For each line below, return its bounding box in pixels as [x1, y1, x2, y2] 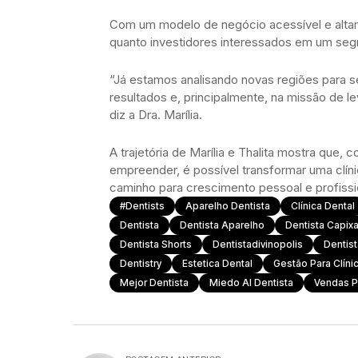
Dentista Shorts [120, 238, 192, 250]
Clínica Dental [291, 200, 355, 212]
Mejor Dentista [120, 276, 189, 288]
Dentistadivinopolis [213, 238, 303, 250]
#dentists [120, 200, 165, 212]
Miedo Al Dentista [209, 276, 293, 288]
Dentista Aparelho [180, 219, 265, 231]
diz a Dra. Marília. [109, 107, 202, 122]
